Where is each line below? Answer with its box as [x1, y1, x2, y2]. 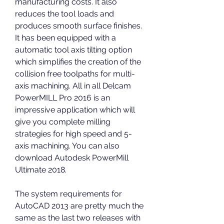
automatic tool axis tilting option [15, 45, 132, 54]
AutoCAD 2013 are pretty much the [15, 201, 143, 210]
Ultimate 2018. [15, 165, 66, 174]
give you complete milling [15, 117, 110, 126]
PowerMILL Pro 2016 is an [15, 93, 110, 102]
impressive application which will [15, 105, 135, 114]
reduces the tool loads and [15, 9, 114, 18]
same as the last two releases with [15, 213, 140, 222]
